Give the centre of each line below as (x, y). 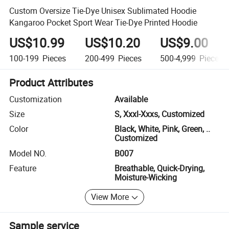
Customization (36, 99)
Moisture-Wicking (146, 178)
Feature (23, 168)
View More (110, 197)
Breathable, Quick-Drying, (159, 168)
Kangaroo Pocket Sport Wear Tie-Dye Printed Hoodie (104, 22)
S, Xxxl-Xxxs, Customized (159, 114)
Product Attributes (51, 82)
